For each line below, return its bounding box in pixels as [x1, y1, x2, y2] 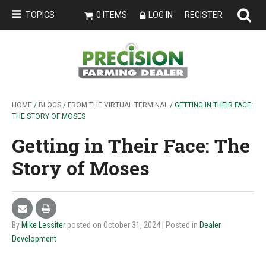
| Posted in [162, 220, 199, 230]
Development [12, 234, 56, 243]
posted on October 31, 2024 [67, 220, 162, 230]
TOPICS [26, 10, 55, 20]
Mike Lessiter [21, 220, 65, 230]
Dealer [199, 220, 221, 230]
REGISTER [185, 10, 223, 20]
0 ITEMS [96, 10, 127, 20]
